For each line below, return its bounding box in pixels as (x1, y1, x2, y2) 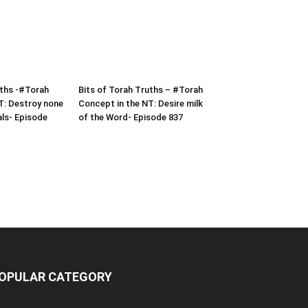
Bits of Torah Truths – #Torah (78, 85, 203, 96)
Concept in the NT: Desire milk (78, 98, 203, 109)
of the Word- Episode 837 (78, 112, 183, 123)
